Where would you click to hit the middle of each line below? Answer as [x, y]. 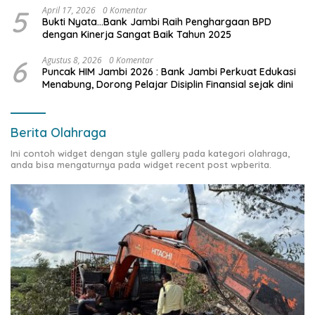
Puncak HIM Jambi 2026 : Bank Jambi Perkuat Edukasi [169, 71]
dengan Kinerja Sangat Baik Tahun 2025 [137, 34]
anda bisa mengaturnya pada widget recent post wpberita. [141, 164]
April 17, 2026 [69, 10]
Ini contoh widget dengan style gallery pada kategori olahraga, [150, 153]
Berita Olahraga [58, 132]
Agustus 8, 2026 [72, 60]
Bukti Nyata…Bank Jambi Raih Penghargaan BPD [157, 21]
